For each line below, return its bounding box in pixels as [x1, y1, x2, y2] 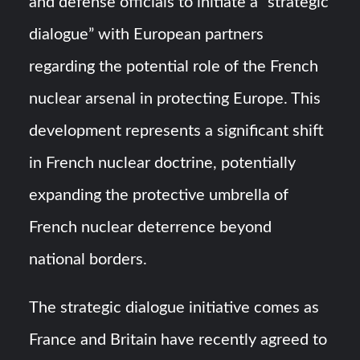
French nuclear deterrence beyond [29, 219, 272, 236]
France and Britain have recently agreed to [29, 332, 328, 349]
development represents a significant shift [29, 123, 325, 140]
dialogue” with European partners [29, 27, 264, 43]
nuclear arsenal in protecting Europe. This [29, 91, 321, 108]
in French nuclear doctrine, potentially [29, 155, 297, 172]
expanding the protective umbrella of [29, 187, 289, 204]
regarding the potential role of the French [29, 59, 319, 76]
